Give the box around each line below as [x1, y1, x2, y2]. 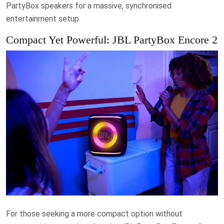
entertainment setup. [6, 13, 80, 23]
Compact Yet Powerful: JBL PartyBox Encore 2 [6, 33, 217, 46]
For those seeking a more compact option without [6, 208, 182, 218]
